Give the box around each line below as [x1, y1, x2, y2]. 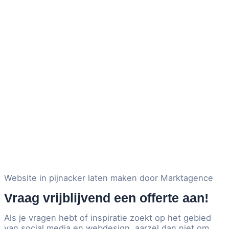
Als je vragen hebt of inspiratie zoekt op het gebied [4, 213, 211, 223]
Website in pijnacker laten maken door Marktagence [4, 173, 213, 184]
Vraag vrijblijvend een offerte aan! [4, 190, 209, 205]
